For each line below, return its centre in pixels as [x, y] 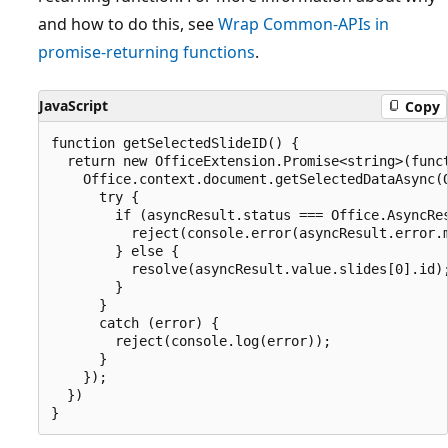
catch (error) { [135, 323]
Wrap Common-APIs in [303, 24]
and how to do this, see [128, 24]
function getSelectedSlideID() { [175, 143]
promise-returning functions [146, 52]
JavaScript [73, 106]
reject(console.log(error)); [191, 341]
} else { [115, 251]
